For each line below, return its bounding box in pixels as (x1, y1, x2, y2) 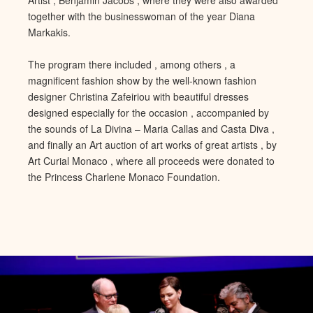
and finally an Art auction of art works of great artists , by (28, 137, 277, 152)
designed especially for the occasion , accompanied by (28, 105, 269, 119)
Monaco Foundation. (126, 169, 220, 184)
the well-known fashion (153, 73, 256, 87)
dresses (214, 89, 249, 103)
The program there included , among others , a (28, 57, 235, 71)
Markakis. (28, 24, 71, 39)
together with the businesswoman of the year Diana (28, 8, 255, 23)
